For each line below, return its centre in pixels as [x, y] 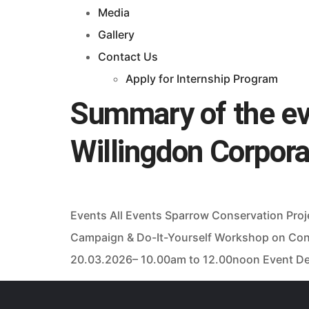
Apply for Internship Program [202, 79]
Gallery [116, 35]
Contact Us [128, 57]
